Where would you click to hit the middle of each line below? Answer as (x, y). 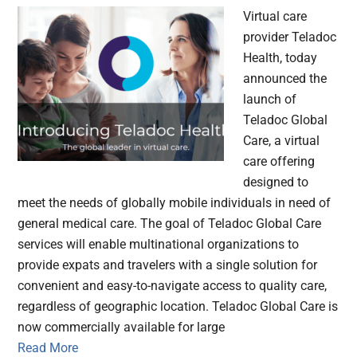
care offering (279, 162)
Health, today (280, 58)
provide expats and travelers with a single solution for (168, 265)
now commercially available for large (122, 328)
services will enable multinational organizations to (159, 245)
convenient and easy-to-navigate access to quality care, (173, 286)
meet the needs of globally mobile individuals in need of (175, 203)
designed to (276, 182)
